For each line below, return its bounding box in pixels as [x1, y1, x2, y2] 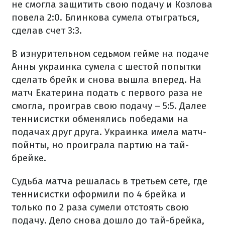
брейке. [12, 152, 46, 164]
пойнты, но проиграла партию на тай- [12, 139, 189, 151]
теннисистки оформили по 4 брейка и [12, 188, 186, 200]
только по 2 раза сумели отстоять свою [12, 201, 189, 213]
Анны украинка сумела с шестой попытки [12, 61, 201, 72]
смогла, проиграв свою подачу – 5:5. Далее [12, 100, 206, 111]
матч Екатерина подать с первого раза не [12, 87, 202, 98]
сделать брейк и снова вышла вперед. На [12, 74, 201, 85]
